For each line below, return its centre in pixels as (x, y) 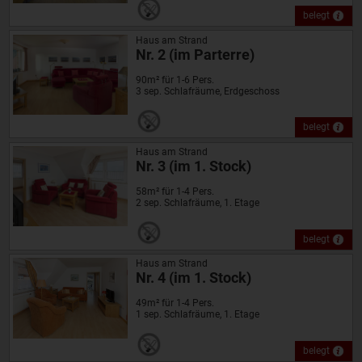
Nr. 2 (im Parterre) (195, 54)
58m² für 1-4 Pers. (175, 191)
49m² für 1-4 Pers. (175, 303)
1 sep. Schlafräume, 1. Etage (197, 315)
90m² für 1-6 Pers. (175, 80)
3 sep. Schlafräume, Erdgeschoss (207, 91)
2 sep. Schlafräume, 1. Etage (197, 202)
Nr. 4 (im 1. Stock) (193, 278)
